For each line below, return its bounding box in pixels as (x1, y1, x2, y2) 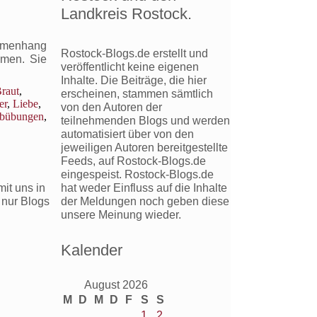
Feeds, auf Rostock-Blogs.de (61, 154, 206, 167)
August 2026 (84, 279, 148, 292)
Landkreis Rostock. (61, 5, 192, 23)
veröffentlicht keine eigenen (61, 60, 199, 73)
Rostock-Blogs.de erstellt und (61, 47, 208, 59)
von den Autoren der (61, 100, 162, 113)
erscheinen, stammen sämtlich (61, 87, 213, 100)
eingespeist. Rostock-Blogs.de (61, 168, 214, 180)
